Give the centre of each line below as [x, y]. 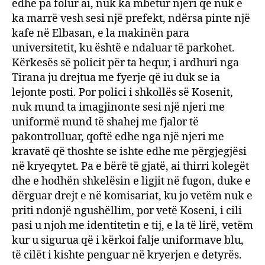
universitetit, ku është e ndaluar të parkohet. [123, 48]
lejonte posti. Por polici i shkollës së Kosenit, [122, 93]
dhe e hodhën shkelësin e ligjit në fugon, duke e [131, 181]
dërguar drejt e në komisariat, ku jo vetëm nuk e [132, 196]
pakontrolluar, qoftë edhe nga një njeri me [118, 137]
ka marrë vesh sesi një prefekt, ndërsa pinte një [131, 19]
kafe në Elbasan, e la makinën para [101, 33]
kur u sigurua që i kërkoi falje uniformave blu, [128, 240]
